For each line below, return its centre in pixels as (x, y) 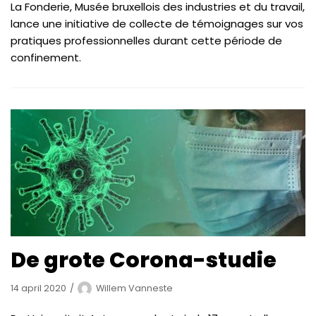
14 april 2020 (38, 288)
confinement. (46, 58)
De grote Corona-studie (144, 260)
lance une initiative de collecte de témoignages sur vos (157, 24)
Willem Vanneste (134, 288)
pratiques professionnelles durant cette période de (146, 41)
